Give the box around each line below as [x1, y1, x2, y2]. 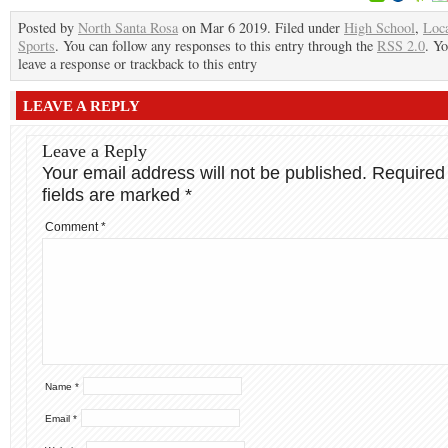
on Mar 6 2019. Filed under [178, 18, 344, 37]
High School [344, 18, 415, 37]
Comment [45, 220, 101, 234]
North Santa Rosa [78, 18, 178, 37]
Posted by [18, 18, 78, 37]
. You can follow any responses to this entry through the [55, 36, 377, 55]
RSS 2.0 [377, 36, 425, 55]
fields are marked [42, 185, 185, 205]
